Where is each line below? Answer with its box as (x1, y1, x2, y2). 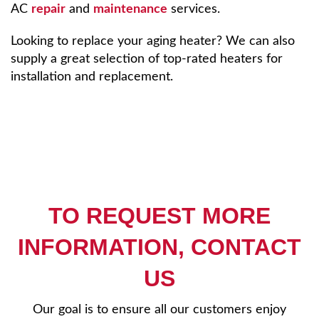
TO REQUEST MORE (48, 203, 271, 229)
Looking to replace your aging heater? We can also (11, 35, 295, 48)
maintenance (93, 3, 167, 16)
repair (31, 3, 66, 16)
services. (167, 3, 220, 16)
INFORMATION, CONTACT (18, 234, 301, 261)
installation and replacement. (11, 70, 173, 83)
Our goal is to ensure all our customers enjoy (33, 303, 286, 316)
